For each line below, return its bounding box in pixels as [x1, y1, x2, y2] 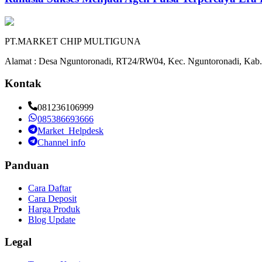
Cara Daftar [28, 182, 71, 193]
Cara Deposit [28, 193, 77, 204]
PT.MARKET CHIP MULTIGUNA [5, 36, 141, 46]
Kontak [5, 77, 42, 90]
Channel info [37, 137, 85, 148]
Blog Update [28, 214, 75, 225]
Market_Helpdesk [37, 126, 104, 136]
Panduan [5, 158, 49, 171]
